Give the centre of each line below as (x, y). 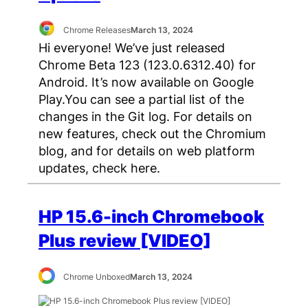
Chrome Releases (97, 30)
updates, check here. (99, 168)
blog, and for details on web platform (147, 151)
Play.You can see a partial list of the (141, 99)
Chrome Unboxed (97, 277)
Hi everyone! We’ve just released (132, 48)
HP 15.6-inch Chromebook (151, 217)
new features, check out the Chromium (152, 134)
